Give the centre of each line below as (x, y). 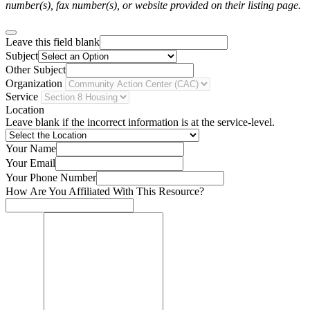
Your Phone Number (51, 178)
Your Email (30, 163)
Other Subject (36, 70)
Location (25, 110)
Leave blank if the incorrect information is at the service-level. (140, 122)
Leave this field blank (53, 42)
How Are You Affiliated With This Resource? (105, 192)
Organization (34, 84)
